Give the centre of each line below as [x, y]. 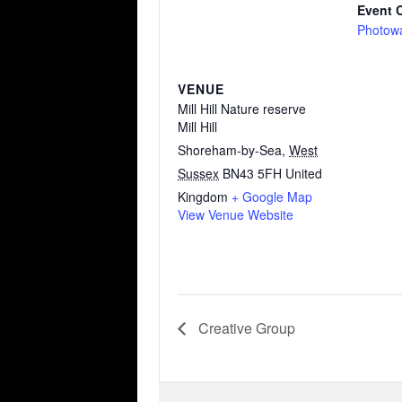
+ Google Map [272, 197]
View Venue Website [236, 215]
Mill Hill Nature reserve [242, 109]
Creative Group [245, 328]
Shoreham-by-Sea [230, 150]
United [304, 174]
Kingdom [203, 197]
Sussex [198, 174]
